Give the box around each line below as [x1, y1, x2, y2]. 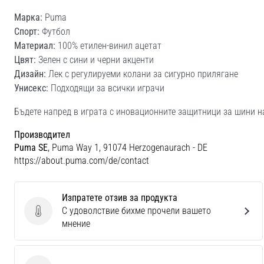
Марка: [14, 12, 42, 23]
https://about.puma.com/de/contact [14, 155, 149, 166]
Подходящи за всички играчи [48, 82, 164, 94]
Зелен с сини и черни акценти [36, 54, 154, 65]
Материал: [14, 40, 55, 51]
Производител [14, 129, 70, 140]
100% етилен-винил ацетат [55, 40, 161, 51]
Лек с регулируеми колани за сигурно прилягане [46, 68, 238, 80]
